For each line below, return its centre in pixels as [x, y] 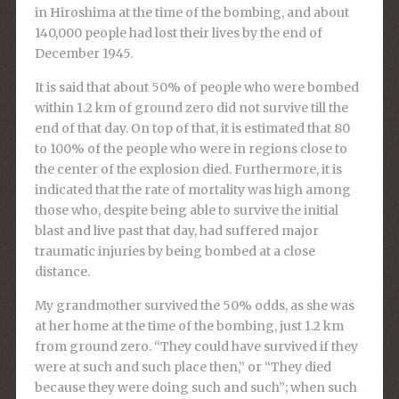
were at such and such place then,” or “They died [183, 367]
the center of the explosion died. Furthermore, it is [188, 170]
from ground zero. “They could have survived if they [196, 347]
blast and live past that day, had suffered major [176, 231]
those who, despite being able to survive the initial [186, 211]
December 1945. [83, 54]
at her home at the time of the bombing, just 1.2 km [189, 326]
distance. [62, 272]
